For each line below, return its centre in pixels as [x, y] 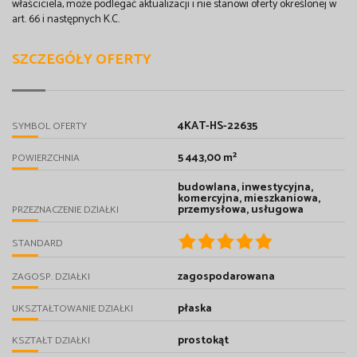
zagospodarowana [226, 277]
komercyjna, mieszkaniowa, [249, 198]
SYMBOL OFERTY [49, 126]
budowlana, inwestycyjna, [245, 187]
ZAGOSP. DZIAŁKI [51, 277]
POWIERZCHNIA [46, 158]
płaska [194, 308]
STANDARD [37, 243]
